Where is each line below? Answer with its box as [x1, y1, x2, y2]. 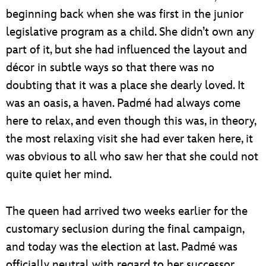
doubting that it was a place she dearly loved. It [6, 78, 245, 93]
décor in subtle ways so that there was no [6, 60, 214, 75]
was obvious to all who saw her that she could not [6, 149, 258, 164]
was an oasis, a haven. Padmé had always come [6, 96, 240, 110]
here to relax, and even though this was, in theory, [6, 113, 256, 128]
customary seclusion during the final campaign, [6, 221, 244, 236]
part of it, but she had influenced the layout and [6, 42, 247, 57]
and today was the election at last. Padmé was [6, 239, 237, 254]
